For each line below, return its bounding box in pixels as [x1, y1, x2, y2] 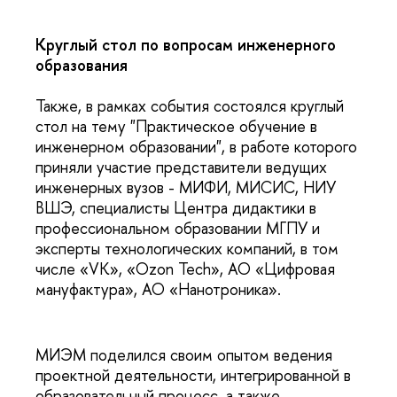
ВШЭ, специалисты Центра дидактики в [35, 196, 316, 219]
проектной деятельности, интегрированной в [35, 364, 351, 387]
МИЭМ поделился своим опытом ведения [35, 344, 332, 367]
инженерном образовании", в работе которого [35, 135, 357, 158]
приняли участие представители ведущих [35, 155, 327, 178]
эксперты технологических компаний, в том [35, 237, 339, 260]
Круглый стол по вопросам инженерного [35, 33, 336, 56]
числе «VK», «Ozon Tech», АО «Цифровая [35, 257, 335, 280]
